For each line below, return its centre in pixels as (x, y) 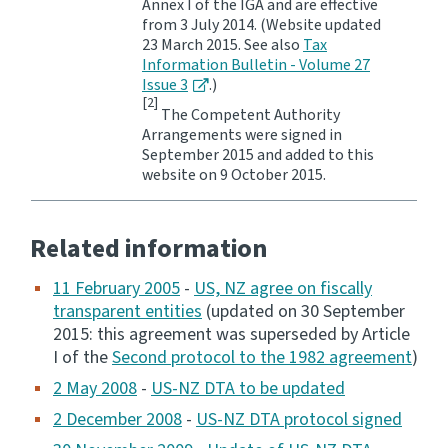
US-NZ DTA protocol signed (299, 420)
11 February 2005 (116, 289)
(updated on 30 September (303, 312)
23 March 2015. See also (222, 45)
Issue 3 (165, 85)
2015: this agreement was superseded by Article (231, 335)
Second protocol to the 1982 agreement (262, 358)
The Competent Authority (249, 115)
